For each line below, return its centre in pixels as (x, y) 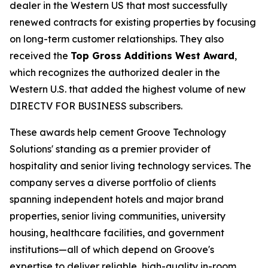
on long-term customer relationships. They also (117, 39)
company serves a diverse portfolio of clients (113, 182)
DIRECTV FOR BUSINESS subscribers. (96, 106)
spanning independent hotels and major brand (117, 199)
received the (40, 56)
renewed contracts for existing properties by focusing (133, 22)
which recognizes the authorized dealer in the (115, 72)
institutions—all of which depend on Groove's (112, 249)
